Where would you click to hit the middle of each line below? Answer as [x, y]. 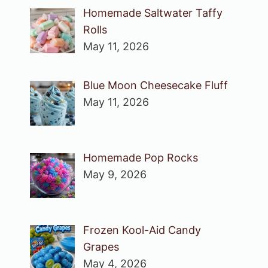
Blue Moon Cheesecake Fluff [155, 86]
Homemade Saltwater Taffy [153, 13]
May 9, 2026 [115, 175]
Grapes [101, 247]
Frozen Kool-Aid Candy [142, 230]
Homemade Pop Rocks [140, 158]
